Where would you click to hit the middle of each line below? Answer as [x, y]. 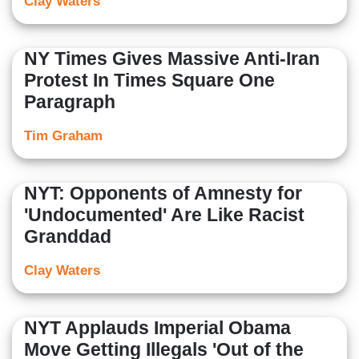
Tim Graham [63, 136]
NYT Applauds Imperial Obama [157, 328]
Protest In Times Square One [149, 81]
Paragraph [70, 102]
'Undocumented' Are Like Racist [164, 215]
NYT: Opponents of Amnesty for [163, 194]
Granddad [68, 237]
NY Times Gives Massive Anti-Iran [172, 59]
